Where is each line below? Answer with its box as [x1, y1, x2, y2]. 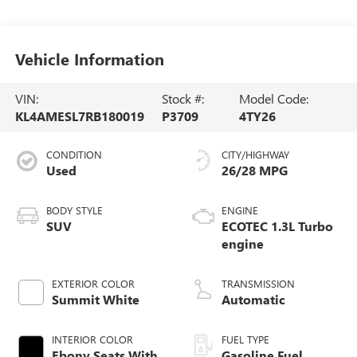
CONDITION [45, 147, 102, 161]
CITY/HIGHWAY [222, 147, 289, 161]
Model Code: [239, 89, 309, 107]
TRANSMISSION [222, 276, 295, 290]
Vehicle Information [14, 48, 164, 70]
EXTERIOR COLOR [51, 276, 135, 290]
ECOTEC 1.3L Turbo [222, 217, 333, 234]
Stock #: [161, 89, 204, 107]
